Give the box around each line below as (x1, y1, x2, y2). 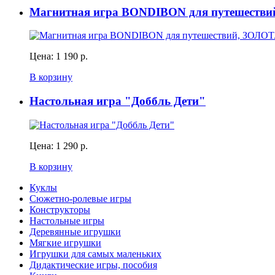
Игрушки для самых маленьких (29, 248, 161, 259)
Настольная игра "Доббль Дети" (29, 95, 206, 108)
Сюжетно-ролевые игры (29, 193, 131, 204)
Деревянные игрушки (29, 226, 121, 237)
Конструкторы (29, 204, 90, 215)
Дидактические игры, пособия (29, 259, 157, 270)
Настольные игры (29, 215, 104, 226)
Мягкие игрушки (29, 237, 101, 248)
